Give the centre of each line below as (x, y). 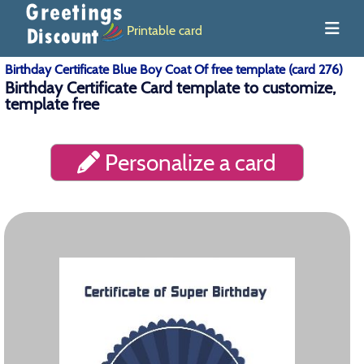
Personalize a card (188, 162)
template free (52, 104)
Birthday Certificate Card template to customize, (170, 88)
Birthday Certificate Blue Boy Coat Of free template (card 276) (174, 69)
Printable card (165, 30)
